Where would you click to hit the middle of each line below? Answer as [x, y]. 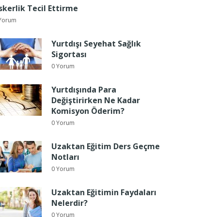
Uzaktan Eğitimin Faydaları [104, 192]
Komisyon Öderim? [88, 111]
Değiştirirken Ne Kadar [96, 100]
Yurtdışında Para [84, 90]
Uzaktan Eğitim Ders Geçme [106, 146]
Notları [65, 157]
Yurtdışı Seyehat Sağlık [96, 44]
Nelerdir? [70, 203]
